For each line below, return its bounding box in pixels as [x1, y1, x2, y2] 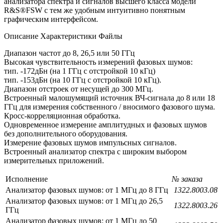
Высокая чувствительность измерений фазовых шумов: [4, 57, 193, 66]
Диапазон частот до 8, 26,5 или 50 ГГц [4, 48, 135, 57]
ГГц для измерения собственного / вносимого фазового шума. [4, 102, 215, 111]
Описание [4, 31, 38, 40]
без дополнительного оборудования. [4, 129, 127, 138]
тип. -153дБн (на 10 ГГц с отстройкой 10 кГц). [4, 75, 161, 84]
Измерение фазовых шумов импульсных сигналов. [4, 138, 177, 147]
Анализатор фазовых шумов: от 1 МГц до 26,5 [5, 196, 163, 205]
